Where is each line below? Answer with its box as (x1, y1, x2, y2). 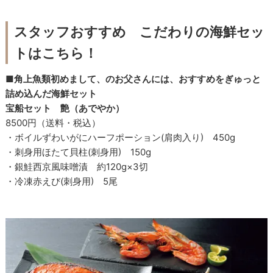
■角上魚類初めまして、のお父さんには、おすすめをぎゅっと (5, 73, 261, 85)
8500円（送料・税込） (5, 116, 101, 129)
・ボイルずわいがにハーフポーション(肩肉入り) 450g (5, 131, 236, 143)
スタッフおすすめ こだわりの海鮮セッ (14, 23, 265, 40)
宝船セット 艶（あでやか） (5, 102, 125, 114)
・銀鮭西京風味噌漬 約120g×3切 (5, 160, 149, 172)
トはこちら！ (14, 44, 98, 61)
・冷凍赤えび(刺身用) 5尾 (5, 175, 118, 187)
